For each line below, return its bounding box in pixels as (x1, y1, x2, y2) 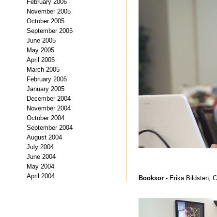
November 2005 (27, 7, 71, 15)
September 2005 (27, 27, 73, 34)
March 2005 (27, 65, 60, 73)
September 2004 (27, 124, 73, 131)
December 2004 (27, 94, 71, 102)
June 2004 (27, 153, 56, 160)
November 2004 (27, 104, 71, 112)
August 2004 (27, 133, 62, 141)
